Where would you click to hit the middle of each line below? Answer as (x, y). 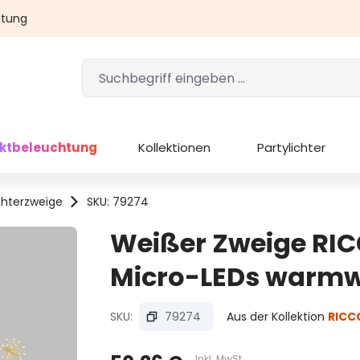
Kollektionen (174, 147)
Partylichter (291, 147)
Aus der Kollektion (277, 316)
